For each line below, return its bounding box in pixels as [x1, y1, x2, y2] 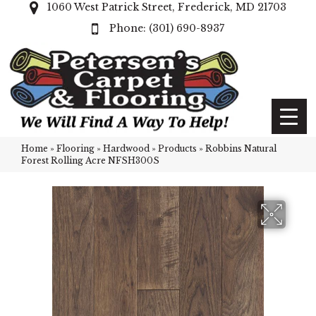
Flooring [56, 143, 95, 154]
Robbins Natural [205, 143, 276, 154]
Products [158, 143, 197, 154]
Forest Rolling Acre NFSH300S [21, 155, 159, 166]
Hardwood [103, 143, 150, 154]
